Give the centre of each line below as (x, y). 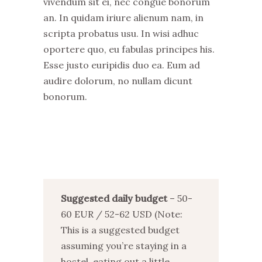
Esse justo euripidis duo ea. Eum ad (122, 65)
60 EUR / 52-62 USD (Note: (122, 214)
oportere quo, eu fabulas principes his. (129, 49)
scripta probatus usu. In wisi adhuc (121, 33)
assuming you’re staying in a (124, 246)
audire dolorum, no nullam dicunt (118, 81)
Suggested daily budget (114, 198)
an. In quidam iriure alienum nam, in (123, 18)
